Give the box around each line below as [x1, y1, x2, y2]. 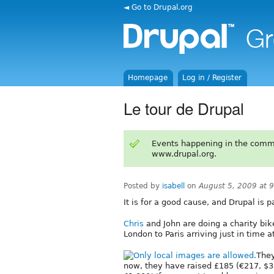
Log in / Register [182, 73, 242, 82]
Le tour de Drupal [124, 96, 244, 119]
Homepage [128, 73, 168, 82]
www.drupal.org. [151, 149, 217, 158]
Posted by [124, 181, 162, 190]
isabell [162, 181, 185, 190]
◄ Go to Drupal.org [124, 2, 193, 12]
